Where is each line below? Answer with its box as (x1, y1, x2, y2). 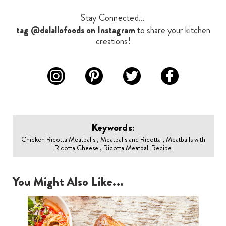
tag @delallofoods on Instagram (16, 24, 135, 37)
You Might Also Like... (12, 173, 124, 191)
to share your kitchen (135, 24, 210, 37)
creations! (95, 35, 131, 48)
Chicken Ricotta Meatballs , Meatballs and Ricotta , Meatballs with (21, 134, 205, 145)
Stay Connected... (81, 11, 145, 25)
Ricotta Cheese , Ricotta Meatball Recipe (54, 143, 172, 153)
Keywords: (91, 120, 135, 135)
